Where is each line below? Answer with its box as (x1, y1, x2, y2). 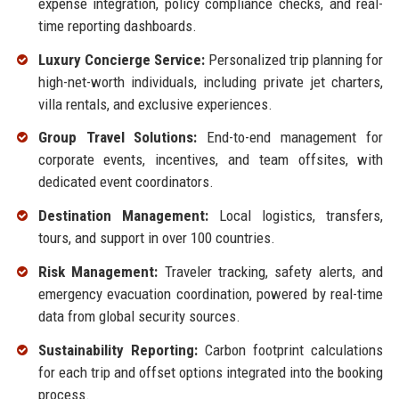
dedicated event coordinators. (37, 173, 214, 191)
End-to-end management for (197, 128, 384, 147)
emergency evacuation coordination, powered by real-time (37, 285, 384, 304)
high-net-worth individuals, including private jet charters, (37, 72, 384, 91)
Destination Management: (37, 207, 208, 225)
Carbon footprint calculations (197, 340, 384, 359)
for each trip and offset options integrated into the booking (37, 362, 384, 381)
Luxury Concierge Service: (37, 50, 205, 69)
